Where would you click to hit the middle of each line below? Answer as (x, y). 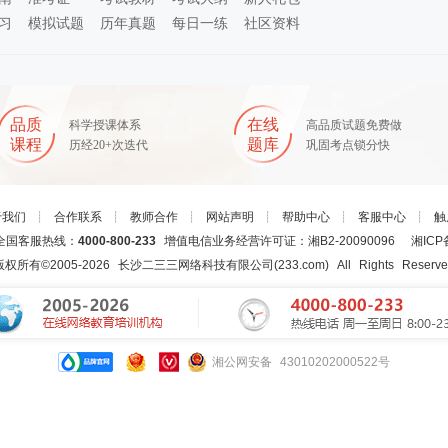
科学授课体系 (105, 124)
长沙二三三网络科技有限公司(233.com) (223, 264)
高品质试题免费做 (354, 124)
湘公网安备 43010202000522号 (301, 361)
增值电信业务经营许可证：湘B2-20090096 (283, 240)
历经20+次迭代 (108, 144)
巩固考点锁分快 (348, 144)
